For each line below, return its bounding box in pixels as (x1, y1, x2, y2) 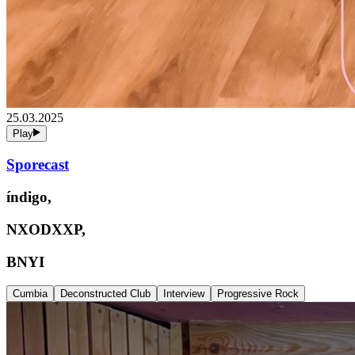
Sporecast (6, 156, 69, 174)
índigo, (6, 189, 55, 206)
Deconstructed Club (60, 288, 151, 300)
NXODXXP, (6, 220, 90, 238)
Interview (163, 288, 204, 300)
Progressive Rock (217, 288, 299, 300)
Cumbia (13, 288, 48, 300)
